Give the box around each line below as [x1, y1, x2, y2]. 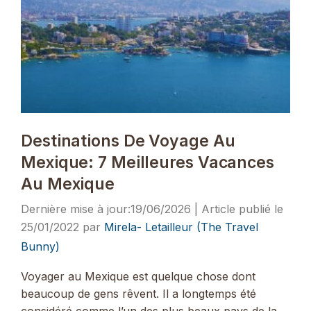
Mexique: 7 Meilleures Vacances [21, 152, 274, 172]
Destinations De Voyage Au [21, 131, 235, 151]
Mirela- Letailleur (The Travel [104, 219, 258, 234]
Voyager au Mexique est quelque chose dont [21, 269, 255, 284]
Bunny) [21, 239, 60, 253]
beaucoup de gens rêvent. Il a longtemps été [21, 287, 256, 301]
